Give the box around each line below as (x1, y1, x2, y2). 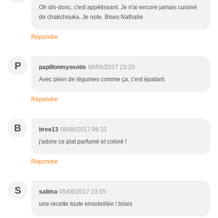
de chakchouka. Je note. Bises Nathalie (39, 14, 143, 21)
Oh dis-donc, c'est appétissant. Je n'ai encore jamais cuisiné (39, 4, 197, 11)
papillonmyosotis (39, 64, 86, 71)
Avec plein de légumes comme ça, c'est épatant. (39, 76, 165, 83)
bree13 (39, 126, 58, 133)
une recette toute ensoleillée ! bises (39, 200, 132, 208)
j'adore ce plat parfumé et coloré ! (39, 138, 127, 145)
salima (39, 188, 57, 196)
